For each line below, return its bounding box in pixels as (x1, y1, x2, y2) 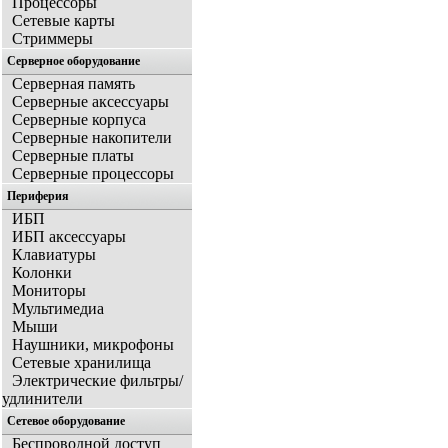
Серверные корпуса (12, 111, 146, 129)
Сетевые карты (12, 12, 115, 30)
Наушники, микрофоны (12, 336, 174, 354)
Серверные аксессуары (12, 93, 169, 111)
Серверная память (12, 75, 135, 93)
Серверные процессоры (12, 165, 174, 183)
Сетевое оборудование (7, 414, 125, 429)
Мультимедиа (12, 300, 104, 318)
